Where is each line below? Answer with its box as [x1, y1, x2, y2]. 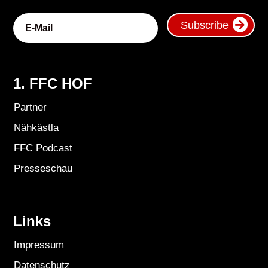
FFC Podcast [13, 142, 72, 154]
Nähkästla [13, 121, 59, 133]
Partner [13, 101, 47, 113]
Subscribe [180, 19, 229, 31]
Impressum [13, 239, 64, 251]
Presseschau [13, 162, 72, 174]
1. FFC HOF [13, 75, 93, 92]
